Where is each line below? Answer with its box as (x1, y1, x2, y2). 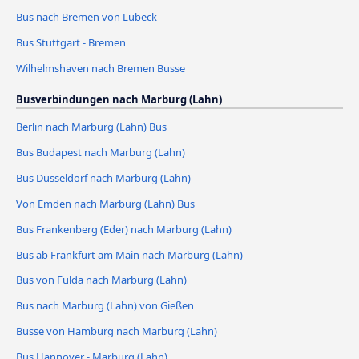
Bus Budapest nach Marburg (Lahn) (16, 144, 185, 159)
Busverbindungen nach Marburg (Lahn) (16, 91, 222, 107)
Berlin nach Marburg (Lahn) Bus (16, 119, 167, 134)
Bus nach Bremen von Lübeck (16, 9, 157, 24)
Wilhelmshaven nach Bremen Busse (16, 60, 185, 75)
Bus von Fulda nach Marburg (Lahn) (16, 272, 187, 288)
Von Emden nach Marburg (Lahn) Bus (16, 196, 195, 211)
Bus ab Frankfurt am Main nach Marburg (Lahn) (16, 247, 243, 262)
